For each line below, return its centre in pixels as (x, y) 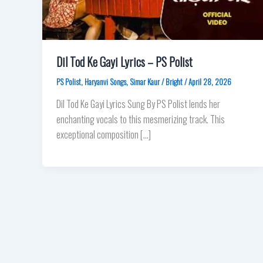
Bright (175, 81)
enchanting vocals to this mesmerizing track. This (141, 119)
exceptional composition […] (104, 134)
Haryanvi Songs (105, 81)
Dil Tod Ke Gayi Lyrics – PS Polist (124, 61)
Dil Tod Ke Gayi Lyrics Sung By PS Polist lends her (138, 104)
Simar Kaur (145, 81)
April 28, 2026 (210, 81)
